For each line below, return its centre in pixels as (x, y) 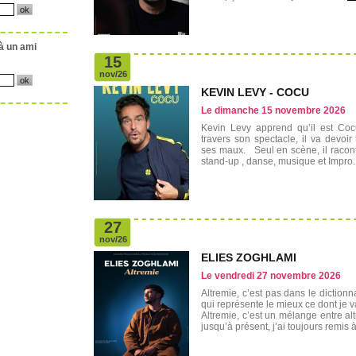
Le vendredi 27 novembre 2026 (271, 276)
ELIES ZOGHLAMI (249, 257)
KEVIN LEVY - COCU (255, 92)
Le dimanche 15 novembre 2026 (273, 110)
